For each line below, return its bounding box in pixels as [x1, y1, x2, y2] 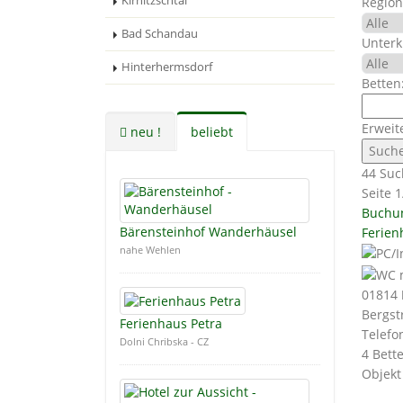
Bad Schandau [121, 26, 198, 41]
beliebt [191, 123, 233, 140]
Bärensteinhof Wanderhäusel [120, 223, 297, 240]
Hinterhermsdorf [121, 59, 212, 75]
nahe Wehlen [120, 243, 181, 256]
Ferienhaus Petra [120, 315, 222, 333]
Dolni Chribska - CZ [120, 335, 209, 349]
